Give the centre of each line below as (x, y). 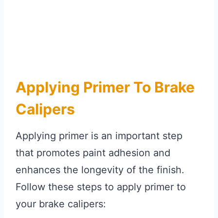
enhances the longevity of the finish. (100, 170)
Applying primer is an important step (99, 136)
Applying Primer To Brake (105, 87)
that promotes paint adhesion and (93, 153)
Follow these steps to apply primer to (101, 187)
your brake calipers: (61, 204)
